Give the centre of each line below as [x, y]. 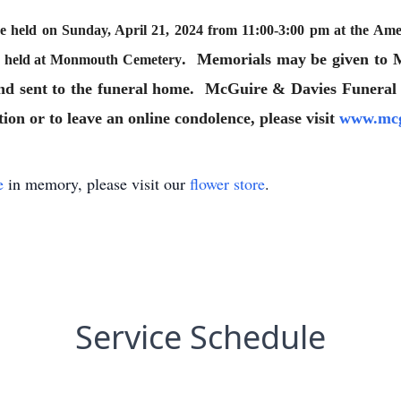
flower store [227, 183]
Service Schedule [200, 337]
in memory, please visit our [97, 183]
